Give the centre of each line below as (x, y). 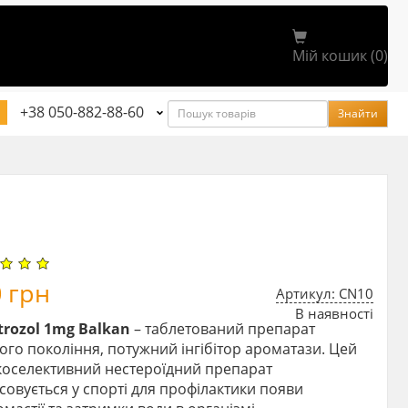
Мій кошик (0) (340, 56)
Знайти (358, 113)
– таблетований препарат (223, 328)
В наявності (334, 313)
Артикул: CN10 (325, 293)
